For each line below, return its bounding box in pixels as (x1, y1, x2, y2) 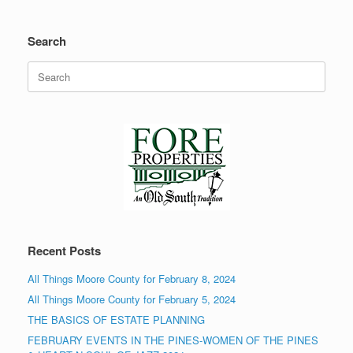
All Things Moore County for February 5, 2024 (28, 292, 236, 307)
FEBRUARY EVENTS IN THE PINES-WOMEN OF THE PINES (28, 333, 318, 348)
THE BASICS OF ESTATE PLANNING (28, 312, 205, 328)
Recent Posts (28, 242, 101, 260)
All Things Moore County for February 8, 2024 (28, 271, 236, 287)
